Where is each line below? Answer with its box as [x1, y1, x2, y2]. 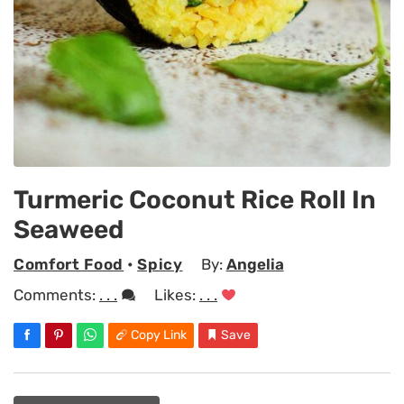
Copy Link [131, 326, 187, 343]
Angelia [225, 255, 284, 274]
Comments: [14, 285, 99, 304]
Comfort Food [14, 255, 124, 274]
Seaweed [14, 214, 124, 244]
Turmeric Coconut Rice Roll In [14, 184, 376, 215]
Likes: [154, 285, 199, 304]
